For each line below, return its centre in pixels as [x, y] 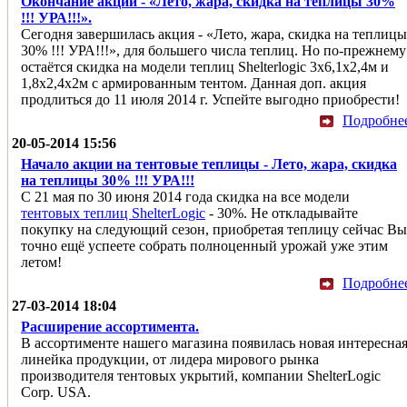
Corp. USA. [56, 392]
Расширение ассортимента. [110, 326]
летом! [41, 262]
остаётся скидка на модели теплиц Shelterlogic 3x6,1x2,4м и [205, 66]
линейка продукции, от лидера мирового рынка [170, 359]
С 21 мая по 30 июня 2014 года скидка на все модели [185, 196]
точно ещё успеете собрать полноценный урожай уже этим [204, 245]
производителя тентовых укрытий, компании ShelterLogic [201, 375]
